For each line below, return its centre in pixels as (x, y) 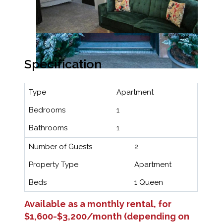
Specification (63, 64)
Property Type (54, 165)
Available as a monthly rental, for (98, 204)
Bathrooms (48, 128)
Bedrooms (47, 110)
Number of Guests (60, 147)
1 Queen (149, 183)
